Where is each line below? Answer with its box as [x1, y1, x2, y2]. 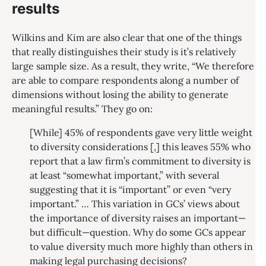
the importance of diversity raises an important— [30, 211, 246, 224]
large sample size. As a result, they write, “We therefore [12, 59, 254, 72]
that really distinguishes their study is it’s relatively [12, 45, 236, 58]
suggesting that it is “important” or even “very [30, 183, 231, 195]
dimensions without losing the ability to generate [12, 88, 229, 100]
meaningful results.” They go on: [12, 102, 153, 115]
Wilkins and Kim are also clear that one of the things [12, 31, 242, 43]
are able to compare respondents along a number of [12, 74, 239, 86]
